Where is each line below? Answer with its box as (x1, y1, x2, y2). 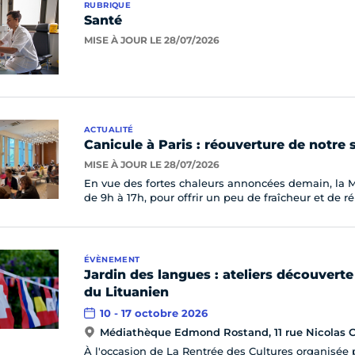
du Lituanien (84, 284, 169, 300)
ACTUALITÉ (84, 124, 134, 135)
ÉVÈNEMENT (84, 254, 140, 265)
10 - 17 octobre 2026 (100, 307, 208, 319)
